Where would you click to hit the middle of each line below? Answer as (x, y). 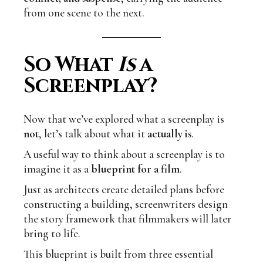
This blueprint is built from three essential (119, 254)
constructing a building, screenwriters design (126, 204)
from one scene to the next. (84, 13)
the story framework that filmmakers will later (128, 219)
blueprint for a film (136, 169)
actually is (170, 134)
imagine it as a (58, 169)
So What (70, 65)
